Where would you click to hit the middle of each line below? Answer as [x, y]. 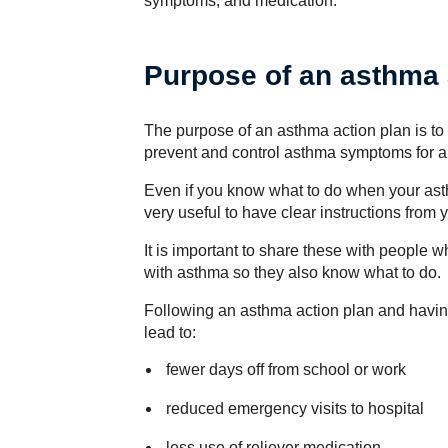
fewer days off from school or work [285, 369]
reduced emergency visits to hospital [294, 408]
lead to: [170, 332]
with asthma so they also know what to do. [292, 272]
